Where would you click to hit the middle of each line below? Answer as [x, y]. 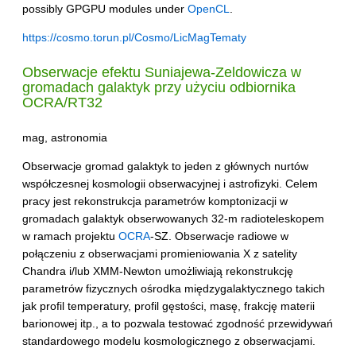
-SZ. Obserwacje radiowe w [219, 236]
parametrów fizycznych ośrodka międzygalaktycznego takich [174, 289]
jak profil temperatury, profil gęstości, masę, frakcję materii [168, 306]
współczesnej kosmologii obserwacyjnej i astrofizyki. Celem [170, 184]
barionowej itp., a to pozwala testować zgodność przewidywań [178, 324]
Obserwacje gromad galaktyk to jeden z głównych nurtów [165, 166]
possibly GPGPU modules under [105, 8]
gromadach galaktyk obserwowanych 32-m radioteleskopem [173, 219]
